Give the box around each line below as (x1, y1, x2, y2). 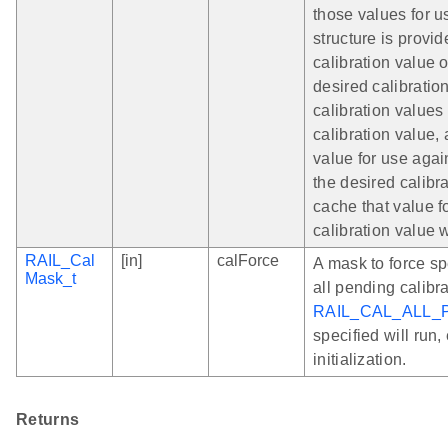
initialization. (313, 351, 407, 369)
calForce (217, 252, 279, 270)
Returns (16, 411, 80, 429)
